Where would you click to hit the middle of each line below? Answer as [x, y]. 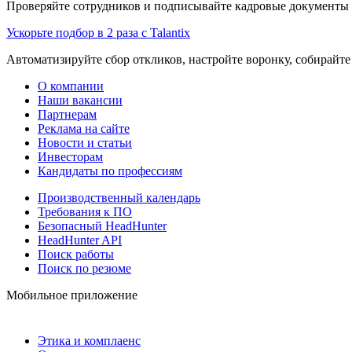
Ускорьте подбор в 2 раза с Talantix [98, 32]
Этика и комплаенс [89, 340]
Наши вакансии [80, 100]
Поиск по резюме [84, 268]
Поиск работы [76, 254]
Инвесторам [70, 156]
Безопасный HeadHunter [102, 225]
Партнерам [67, 114]
